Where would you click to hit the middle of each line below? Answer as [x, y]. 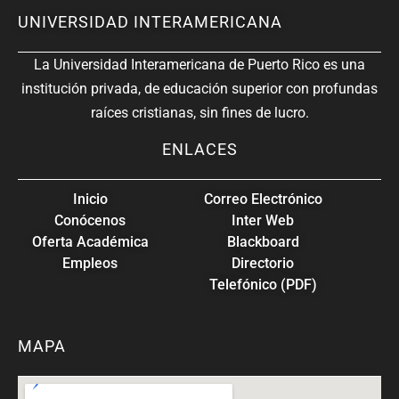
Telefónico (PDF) [263, 284]
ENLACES [199, 149]
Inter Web [263, 220]
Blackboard [263, 241]
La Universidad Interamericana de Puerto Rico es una [199, 65]
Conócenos [90, 220]
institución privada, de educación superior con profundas [199, 89]
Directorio [263, 263]
